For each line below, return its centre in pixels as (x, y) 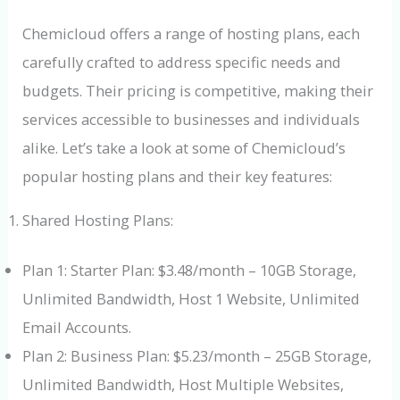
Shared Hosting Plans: (98, 220)
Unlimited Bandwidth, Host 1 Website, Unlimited (192, 299)
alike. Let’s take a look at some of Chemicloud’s (184, 148)
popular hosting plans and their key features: (178, 177)
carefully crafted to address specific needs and (182, 62)
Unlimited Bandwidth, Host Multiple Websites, (183, 385)
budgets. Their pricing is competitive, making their (198, 91)
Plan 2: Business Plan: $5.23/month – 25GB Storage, (197, 356)
